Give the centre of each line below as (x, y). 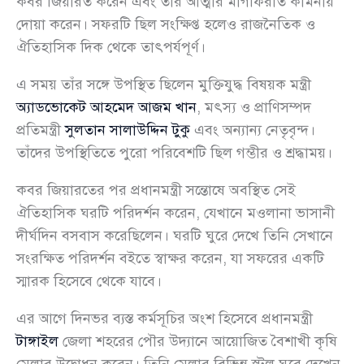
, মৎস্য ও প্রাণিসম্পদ (254, 108)
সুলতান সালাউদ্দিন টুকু (128, 130)
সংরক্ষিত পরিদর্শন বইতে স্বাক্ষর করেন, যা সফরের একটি (170, 259)
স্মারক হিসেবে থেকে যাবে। (89, 282)
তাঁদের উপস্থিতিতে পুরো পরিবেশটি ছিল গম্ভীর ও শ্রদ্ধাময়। (174, 153)
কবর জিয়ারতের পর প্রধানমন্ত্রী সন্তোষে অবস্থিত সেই (156, 191)
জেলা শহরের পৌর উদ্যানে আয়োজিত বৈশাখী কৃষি (198, 342)
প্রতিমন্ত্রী (41, 130)
